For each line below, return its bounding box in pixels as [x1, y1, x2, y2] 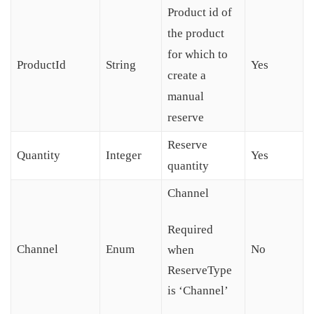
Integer [106, 149, 142, 163]
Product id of [168, 6, 232, 20]
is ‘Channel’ [168, 284, 228, 298]
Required [168, 223, 213, 237]
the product [168, 27, 224, 41]
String [106, 58, 136, 72]
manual [168, 90, 204, 104]
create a [168, 69, 206, 83]
